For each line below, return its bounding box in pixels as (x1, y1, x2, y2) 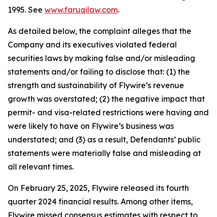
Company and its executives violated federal (8, 40, 177, 50)
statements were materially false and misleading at (8, 148, 201, 158)
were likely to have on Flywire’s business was (8, 121, 174, 131)
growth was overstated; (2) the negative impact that (8, 94, 205, 104)
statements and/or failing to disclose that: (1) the (8, 67, 190, 77)
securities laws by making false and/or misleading (8, 53, 195, 63)
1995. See (8, 5, 45, 15)
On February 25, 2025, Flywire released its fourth (8, 183, 189, 193)
